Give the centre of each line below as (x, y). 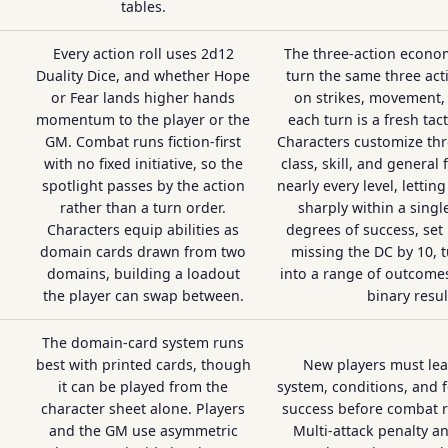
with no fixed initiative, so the (143, 163)
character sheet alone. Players (143, 408)
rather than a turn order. (143, 207)
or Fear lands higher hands (143, 97)
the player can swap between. (143, 295)
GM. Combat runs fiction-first (143, 141)
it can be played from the (143, 386)
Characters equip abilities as (143, 229)
